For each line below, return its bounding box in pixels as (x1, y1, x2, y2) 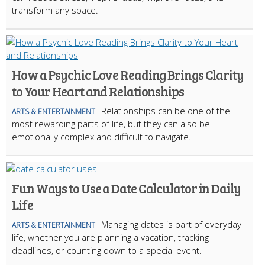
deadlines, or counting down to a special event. (12, 244, 202, 256)
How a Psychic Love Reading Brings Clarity (12, 65, 244, 83)
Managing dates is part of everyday (101, 218, 241, 230)
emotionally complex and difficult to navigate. (12, 130, 191, 143)
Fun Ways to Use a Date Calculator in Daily (12, 179, 241, 197)
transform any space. (12, 4, 98, 16)
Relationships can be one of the (101, 104, 230, 117)
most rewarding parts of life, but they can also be (12, 117, 210, 130)
